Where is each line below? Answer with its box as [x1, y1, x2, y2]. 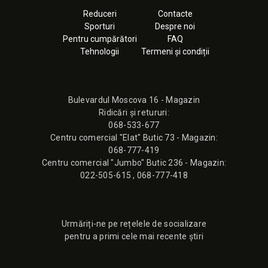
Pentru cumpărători [62, 34, 137, 44]
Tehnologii [80, 47, 120, 56]
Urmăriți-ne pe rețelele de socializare [61, 219, 207, 229]
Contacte [157, 9, 193, 19]
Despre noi [155, 22, 196, 31]
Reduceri [83, 9, 117, 19]
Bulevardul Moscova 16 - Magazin [68, 95, 200, 105]
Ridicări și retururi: [99, 108, 169, 117]
